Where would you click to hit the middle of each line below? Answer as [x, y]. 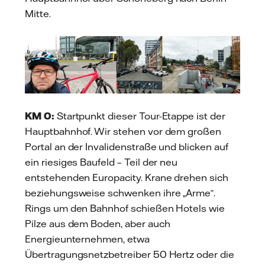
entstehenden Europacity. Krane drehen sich [127, 178]
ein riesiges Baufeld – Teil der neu [101, 162]
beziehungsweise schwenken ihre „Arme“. [120, 193]
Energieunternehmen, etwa [87, 239]
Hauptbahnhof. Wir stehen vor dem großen [123, 132]
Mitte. [38, 13]
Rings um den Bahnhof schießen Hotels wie [125, 209]
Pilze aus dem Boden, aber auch [98, 224]
